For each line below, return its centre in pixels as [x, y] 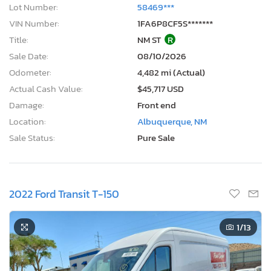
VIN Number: [34, 23]
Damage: [27, 105]
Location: [28, 121]
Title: [19, 39]
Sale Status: [32, 137]
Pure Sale [156, 137]
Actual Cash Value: [46, 88]
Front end [157, 105]
